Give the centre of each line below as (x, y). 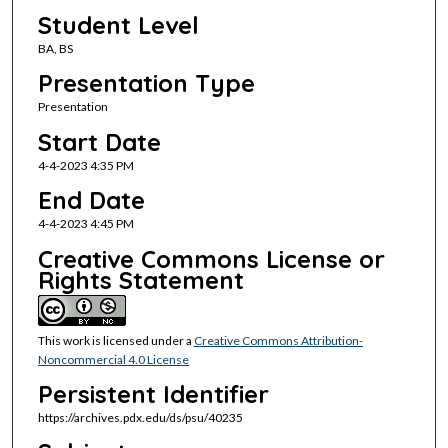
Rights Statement (140, 279)
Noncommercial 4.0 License (113, 359)
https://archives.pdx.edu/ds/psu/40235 (140, 417)
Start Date (99, 141)
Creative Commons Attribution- (278, 340)
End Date (91, 200)
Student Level (118, 24)
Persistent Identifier (153, 393)
